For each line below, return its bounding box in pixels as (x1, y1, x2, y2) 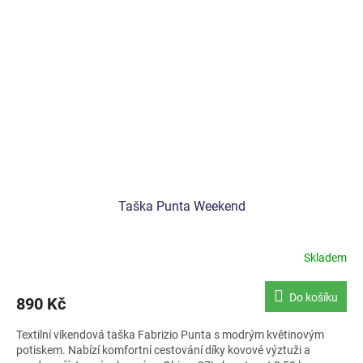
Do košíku (289, 291, 338, 304)
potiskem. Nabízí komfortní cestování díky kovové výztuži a (16, 344, 310, 357)
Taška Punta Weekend (117, 199, 246, 214)
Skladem (304, 250, 347, 264)
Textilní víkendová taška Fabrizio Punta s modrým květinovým (16, 328, 324, 341)
